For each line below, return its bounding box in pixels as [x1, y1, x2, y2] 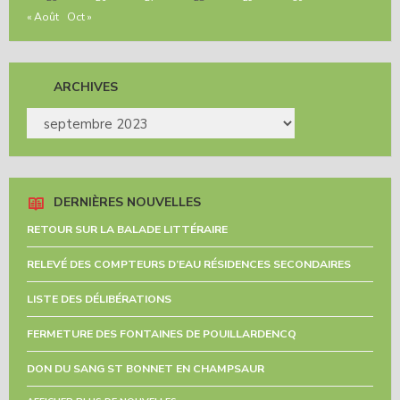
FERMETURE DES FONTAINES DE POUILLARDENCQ [27, 326, 296, 341]
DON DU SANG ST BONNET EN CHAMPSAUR [27, 361, 264, 376]
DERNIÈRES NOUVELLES [54, 193, 201, 211]
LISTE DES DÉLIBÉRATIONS [27, 291, 171, 306]
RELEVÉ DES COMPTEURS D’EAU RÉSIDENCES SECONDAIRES [27, 256, 351, 271]
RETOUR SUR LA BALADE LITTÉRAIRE [27, 221, 228, 237]
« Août [27, 9, 59, 24]
